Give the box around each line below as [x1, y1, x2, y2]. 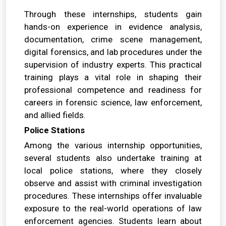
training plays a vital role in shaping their [24, 72, 202, 82]
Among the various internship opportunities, [24, 140, 202, 150]
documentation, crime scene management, [24, 34, 202, 44]
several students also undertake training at [24, 153, 202, 163]
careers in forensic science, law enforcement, [24, 97, 202, 107]
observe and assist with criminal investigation [24, 178, 202, 188]
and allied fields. [24, 110, 86, 120]
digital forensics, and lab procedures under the [24, 47, 202, 57]
